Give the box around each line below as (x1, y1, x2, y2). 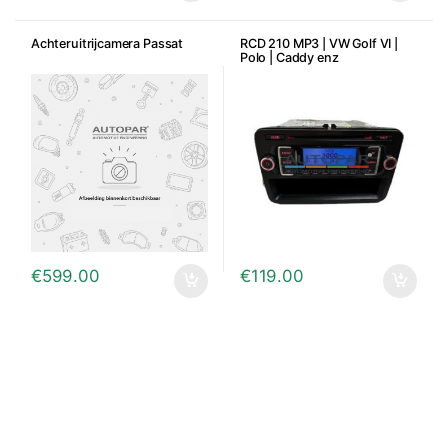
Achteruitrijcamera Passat (30, 35, 184, 51)
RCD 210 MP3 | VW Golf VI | (239, 35, 398, 51)
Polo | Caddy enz (239, 49, 339, 65)
